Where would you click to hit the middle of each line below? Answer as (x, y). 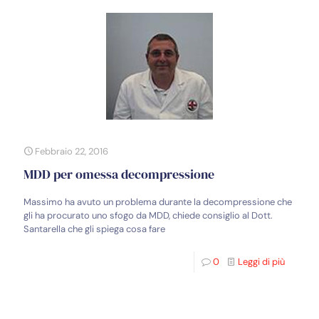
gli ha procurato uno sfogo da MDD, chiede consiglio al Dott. (148, 216)
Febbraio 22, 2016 (72, 152)
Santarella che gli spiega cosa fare (94, 229)
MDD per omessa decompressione (119, 174)
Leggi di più (261, 262)
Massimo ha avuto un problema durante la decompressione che (158, 202)
